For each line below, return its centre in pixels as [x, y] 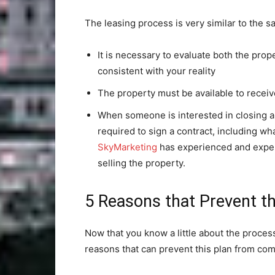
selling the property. [141, 163]
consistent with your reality [157, 71]
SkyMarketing [127, 147]
